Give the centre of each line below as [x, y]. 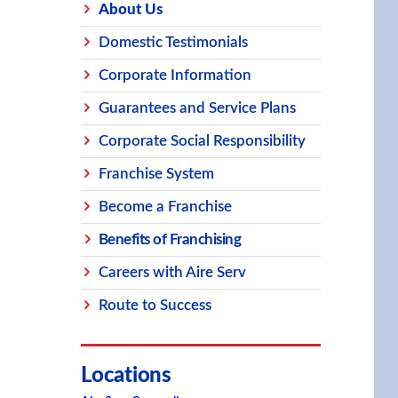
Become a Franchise [165, 206]
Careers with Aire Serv [172, 272]
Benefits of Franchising [170, 239]
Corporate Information [175, 75]
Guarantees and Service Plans [197, 107]
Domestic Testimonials [173, 42]
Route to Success [155, 305]
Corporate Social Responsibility [202, 140]
